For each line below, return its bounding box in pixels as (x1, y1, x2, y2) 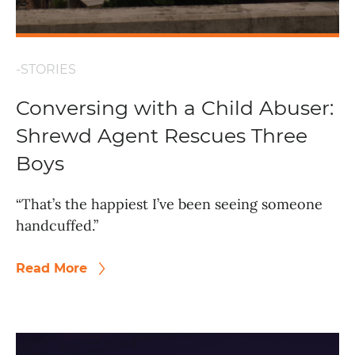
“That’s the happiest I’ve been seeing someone (16, 195, 323, 214)
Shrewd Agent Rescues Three (16, 124, 307, 148)
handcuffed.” (16, 216, 98, 235)
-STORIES (16, 62, 76, 78)
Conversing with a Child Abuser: (16, 96, 334, 120)
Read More (16, 261, 91, 277)
